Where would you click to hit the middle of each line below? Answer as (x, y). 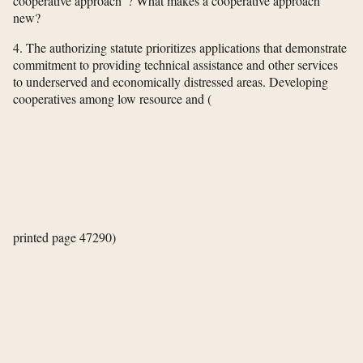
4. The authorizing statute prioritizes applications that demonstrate (180, 48)
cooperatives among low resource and (110, 99)
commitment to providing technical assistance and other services (175, 65)
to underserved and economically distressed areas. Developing (171, 82)
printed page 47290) (64, 237)
